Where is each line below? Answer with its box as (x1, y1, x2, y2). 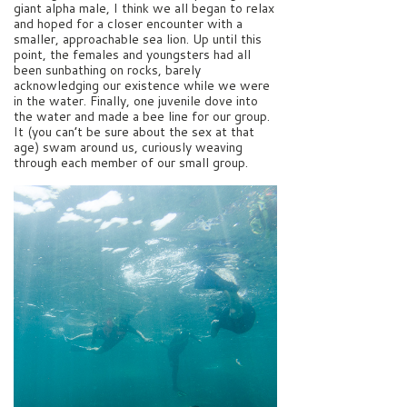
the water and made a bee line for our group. (14, 106, 270, 125)
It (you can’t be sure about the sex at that (14, 122, 254, 141)
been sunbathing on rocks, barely (14, 60, 201, 79)
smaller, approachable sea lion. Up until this (14, 29, 262, 48)
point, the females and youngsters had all (14, 45, 251, 64)
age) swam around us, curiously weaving (14, 137, 243, 156)
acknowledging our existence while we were (14, 75, 270, 94)
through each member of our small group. (14, 153, 248, 172)
